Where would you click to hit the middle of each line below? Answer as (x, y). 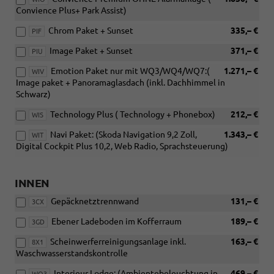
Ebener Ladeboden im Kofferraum (117, 222)
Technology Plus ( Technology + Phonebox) (133, 115)
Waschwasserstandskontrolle (72, 254)
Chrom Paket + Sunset (91, 31)
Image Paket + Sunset (91, 51)
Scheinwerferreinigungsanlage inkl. (118, 242)
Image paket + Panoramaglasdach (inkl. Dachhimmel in (120, 83)
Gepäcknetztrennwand (95, 202)
